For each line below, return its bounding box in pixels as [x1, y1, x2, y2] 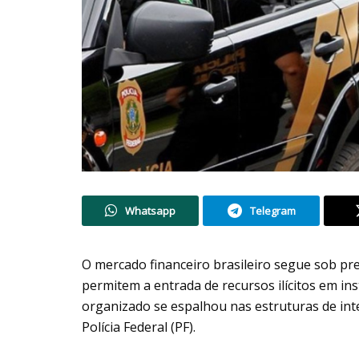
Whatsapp [125, 203, 175, 218]
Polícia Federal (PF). [82, 317, 196, 336]
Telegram [249, 203, 296, 218]
